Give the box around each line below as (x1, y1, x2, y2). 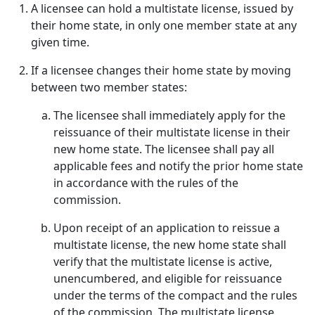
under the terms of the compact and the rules (53, 288, 297, 303)
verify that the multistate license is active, (53, 254, 272, 269)
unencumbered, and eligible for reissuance (53, 271, 282, 286)
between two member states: (31, 79, 187, 95)
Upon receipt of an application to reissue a (53, 220, 280, 236)
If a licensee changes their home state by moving (31, 63, 291, 78)
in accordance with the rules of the (53, 175, 238, 191)
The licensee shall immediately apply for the (53, 108, 285, 123)
